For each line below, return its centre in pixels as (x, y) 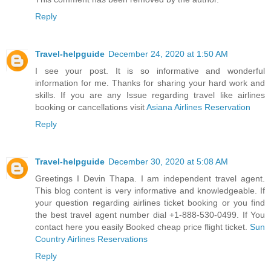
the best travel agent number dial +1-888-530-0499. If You (150, 215)
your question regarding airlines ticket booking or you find (150, 203)
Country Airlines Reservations (91, 239)
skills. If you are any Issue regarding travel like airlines (150, 95)
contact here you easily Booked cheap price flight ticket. (142, 227)
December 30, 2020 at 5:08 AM (168, 162)
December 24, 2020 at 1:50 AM (168, 54)
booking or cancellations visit (91, 107)
